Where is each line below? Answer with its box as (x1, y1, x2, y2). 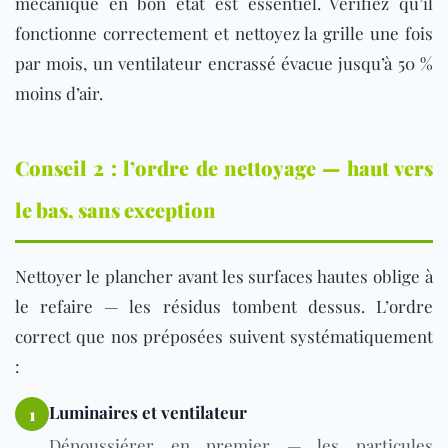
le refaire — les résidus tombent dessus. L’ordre (15, 295, 433, 318)
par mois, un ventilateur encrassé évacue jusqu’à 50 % (15, 52, 433, 75)
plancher (104, 265, 173, 288)
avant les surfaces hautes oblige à (172, 265, 433, 288)
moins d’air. (15, 82, 103, 105)
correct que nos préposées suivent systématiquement (15, 325, 433, 348)
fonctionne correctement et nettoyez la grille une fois (15, 22, 433, 45)
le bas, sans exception (15, 196, 216, 224)
